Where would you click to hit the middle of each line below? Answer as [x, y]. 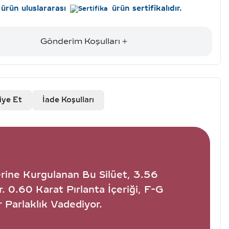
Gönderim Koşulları [80, 41]
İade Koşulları [68, 100]
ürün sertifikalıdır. [147, 8]
